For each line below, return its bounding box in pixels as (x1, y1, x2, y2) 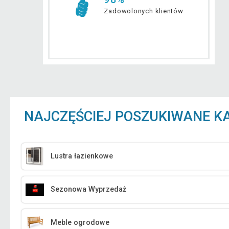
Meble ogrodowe (51, 218, 110, 227)
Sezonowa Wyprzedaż (51, 185, 127, 194)
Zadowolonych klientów (104, 7, 184, 15)
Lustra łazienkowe (51, 152, 113, 161)
